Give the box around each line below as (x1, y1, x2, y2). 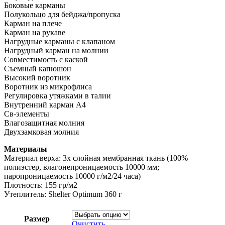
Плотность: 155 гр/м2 (4, 181, 77, 190)
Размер (24, 214, 50, 223)
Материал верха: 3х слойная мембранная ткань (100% (4, 154, 188, 163)
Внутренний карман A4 (4, 100, 86, 109)
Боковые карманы (4, 1, 65, 10)
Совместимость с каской (4, 55, 88, 64)
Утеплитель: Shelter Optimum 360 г (4, 190, 122, 199)
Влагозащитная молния (4, 119, 84, 128)
